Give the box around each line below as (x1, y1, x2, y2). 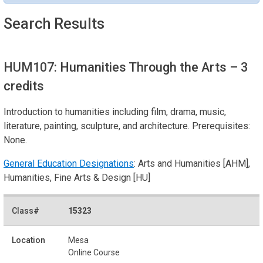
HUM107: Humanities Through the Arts (4, 59, 230, 75)
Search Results (4, 15, 104, 32)
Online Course (68, 247, 120, 257)
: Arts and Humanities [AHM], (134, 157, 250, 169)
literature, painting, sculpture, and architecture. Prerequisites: (4, 120, 250, 131)
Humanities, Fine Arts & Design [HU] (4, 171, 150, 183)
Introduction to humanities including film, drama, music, (4, 106, 226, 117)
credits (4, 78, 44, 93)
